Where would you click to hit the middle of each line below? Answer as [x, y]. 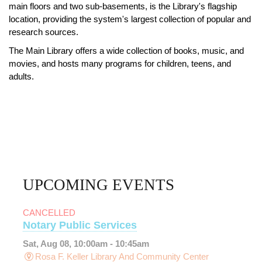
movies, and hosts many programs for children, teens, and [120, 64]
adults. [21, 77]
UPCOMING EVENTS [99, 185]
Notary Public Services [80, 225]
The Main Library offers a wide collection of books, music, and [126, 51]
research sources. [44, 32]
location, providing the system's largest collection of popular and [130, 19]
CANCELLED [49, 212]
